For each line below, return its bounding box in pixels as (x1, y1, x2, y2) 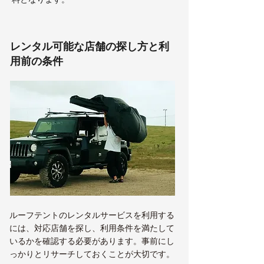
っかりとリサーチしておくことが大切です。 (9, 248, 174, 259)
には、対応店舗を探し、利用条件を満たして (9, 222, 174, 233)
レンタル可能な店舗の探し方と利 (10, 39, 169, 53)
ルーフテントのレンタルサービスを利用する (9, 209, 174, 220)
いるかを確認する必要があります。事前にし (9, 235, 174, 246)
